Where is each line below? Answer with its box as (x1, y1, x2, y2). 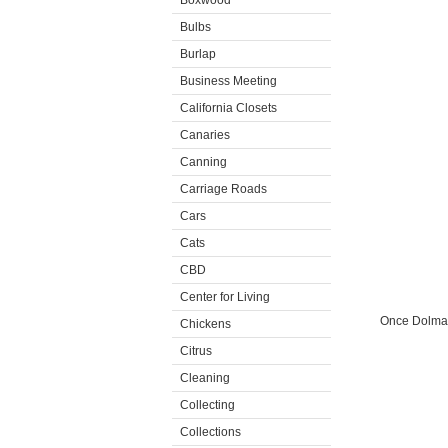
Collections (180, 425, 241, 439)
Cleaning (180, 371, 230, 385)
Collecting (180, 398, 235, 412)
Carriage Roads (180, 182, 267, 196)
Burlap (180, 47, 216, 61)
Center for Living (180, 290, 270, 304)
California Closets (180, 101, 277, 115)
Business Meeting (180, 74, 277, 88)
